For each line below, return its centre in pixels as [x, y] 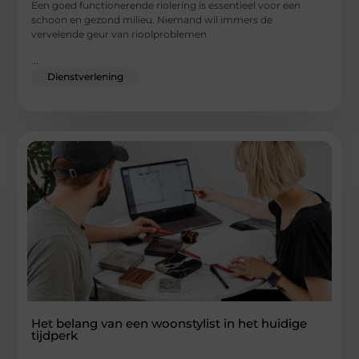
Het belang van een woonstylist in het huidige [169, 323]
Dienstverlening [86, 76]
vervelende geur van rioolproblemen [119, 34]
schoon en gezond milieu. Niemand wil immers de [152, 20]
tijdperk [55, 335]
